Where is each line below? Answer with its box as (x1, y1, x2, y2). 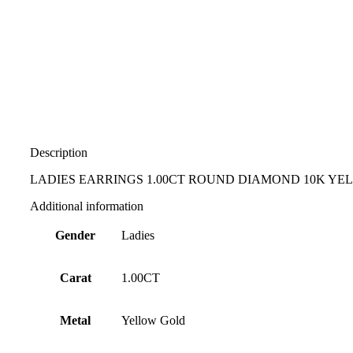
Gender (55, 229, 95, 243)
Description (30, 146, 87, 160)
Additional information (30, 199, 143, 214)
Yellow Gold (121, 314, 185, 328)
